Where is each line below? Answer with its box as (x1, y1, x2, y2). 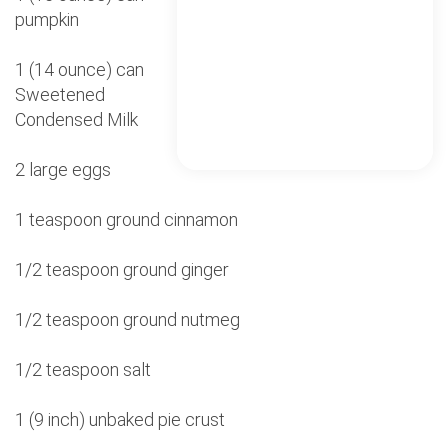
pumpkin (15, 9, 79, 31)
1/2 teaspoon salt (15, 359, 151, 381)
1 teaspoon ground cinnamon (15, 209, 238, 231)
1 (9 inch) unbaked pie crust (15, 409, 225, 431)
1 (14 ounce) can (15, 59, 144, 81)
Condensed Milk (15, 109, 138, 131)
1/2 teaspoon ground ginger (15, 259, 229, 281)
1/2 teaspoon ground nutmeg (15, 309, 240, 331)
